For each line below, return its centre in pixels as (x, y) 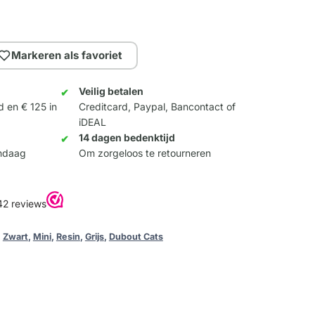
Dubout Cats (136, 237)
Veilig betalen (111, 91)
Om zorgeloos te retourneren (145, 153)
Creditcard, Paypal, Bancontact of (157, 107)
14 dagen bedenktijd (127, 138)
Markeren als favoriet (67, 56)
